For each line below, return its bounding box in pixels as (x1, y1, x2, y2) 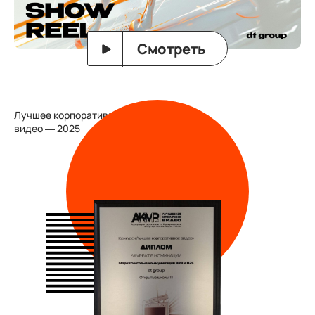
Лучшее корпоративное (14, 108, 125, 122)
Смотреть (137, 39, 206, 59)
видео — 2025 (14, 122, 80, 136)
